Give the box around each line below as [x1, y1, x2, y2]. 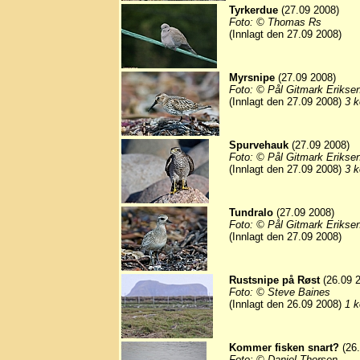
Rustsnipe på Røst [229, 274, 320, 287]
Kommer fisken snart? [229, 342, 339, 354]
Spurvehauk [229, 139, 288, 152]
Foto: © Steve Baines [229, 286, 330, 299]
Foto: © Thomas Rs [229, 16, 321, 29]
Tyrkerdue [229, 4, 278, 17]
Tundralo [229, 207, 273, 219]
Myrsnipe [229, 72, 275, 84]
